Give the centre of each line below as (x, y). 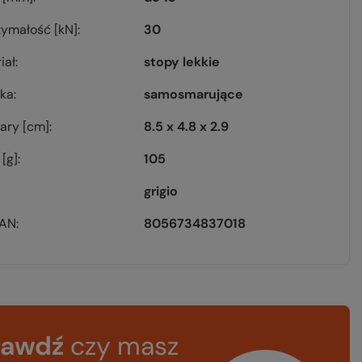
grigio (161, 191)
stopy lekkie (182, 62)
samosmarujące (194, 94)
